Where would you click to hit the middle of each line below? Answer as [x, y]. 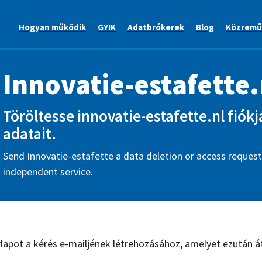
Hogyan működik [52, 27]
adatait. [30, 133]
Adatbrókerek [156, 27]
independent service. [48, 171]
